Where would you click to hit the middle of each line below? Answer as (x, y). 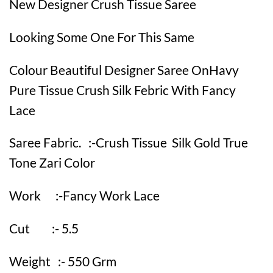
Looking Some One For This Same (102, 37)
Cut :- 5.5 (44, 229)
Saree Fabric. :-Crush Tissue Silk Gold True (129, 143)
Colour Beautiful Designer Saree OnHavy (124, 69)
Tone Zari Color (52, 163)
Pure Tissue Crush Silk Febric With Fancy (122, 90)
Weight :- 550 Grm (63, 261)
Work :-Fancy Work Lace (84, 196)
